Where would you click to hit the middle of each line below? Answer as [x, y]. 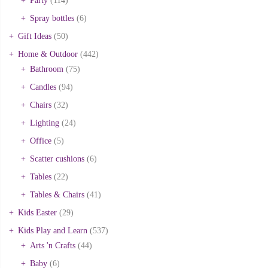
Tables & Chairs [57, 194]
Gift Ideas [35, 36]
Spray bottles [52, 18]
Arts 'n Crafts [53, 245]
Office [41, 141]
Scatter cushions [57, 159]
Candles [43, 87]
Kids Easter [37, 212]
